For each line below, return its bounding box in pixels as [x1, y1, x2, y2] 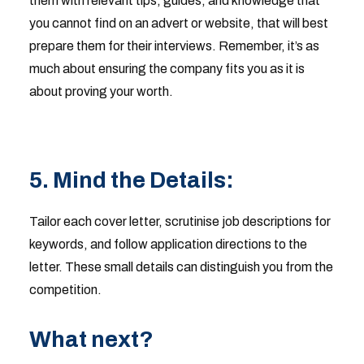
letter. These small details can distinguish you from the [28, 260, 333, 274]
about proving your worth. [28, 84, 173, 98]
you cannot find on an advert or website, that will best [28, 16, 328, 30]
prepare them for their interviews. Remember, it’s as [28, 39, 319, 53]
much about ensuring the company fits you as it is [28, 62, 305, 76]
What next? [28, 327, 154, 352]
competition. [28, 283, 102, 297]
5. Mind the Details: [28, 167, 234, 193]
